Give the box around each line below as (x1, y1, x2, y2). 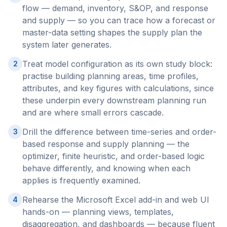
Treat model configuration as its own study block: (22, 59, 212, 69)
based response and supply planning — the (22, 139, 190, 149)
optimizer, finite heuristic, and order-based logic (22, 151, 205, 161)
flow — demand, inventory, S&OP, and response (22, 3, 208, 13)
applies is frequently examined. (22, 175, 140, 185)
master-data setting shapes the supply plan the (22, 27, 202, 37)
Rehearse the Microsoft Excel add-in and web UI (22, 195, 209, 205)
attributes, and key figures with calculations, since (22, 83, 214, 93)
